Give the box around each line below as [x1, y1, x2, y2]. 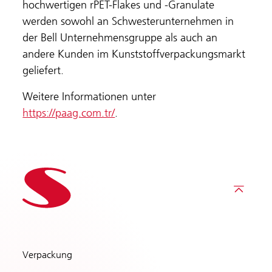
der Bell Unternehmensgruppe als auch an [22, 30, 218, 44]
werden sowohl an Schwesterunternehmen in [22, 14, 234, 28]
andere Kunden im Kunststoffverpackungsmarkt [22, 47, 246, 61]
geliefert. [22, 63, 64, 77]
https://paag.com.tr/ [22, 106, 115, 120]
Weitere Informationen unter [22, 89, 157, 103]
